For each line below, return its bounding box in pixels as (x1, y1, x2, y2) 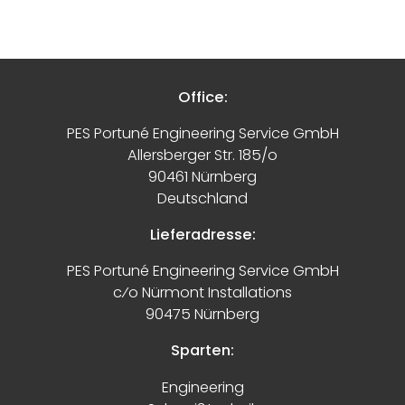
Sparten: (171, 340, 234, 362)
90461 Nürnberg (148, 165, 257, 187)
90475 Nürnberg (146, 304, 259, 325)
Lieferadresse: (149, 223, 256, 245)
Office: (177, 86, 228, 108)
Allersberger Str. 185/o (127, 144, 278, 165)
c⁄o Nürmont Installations (113, 282, 292, 304)
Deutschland (157, 187, 248, 209)
